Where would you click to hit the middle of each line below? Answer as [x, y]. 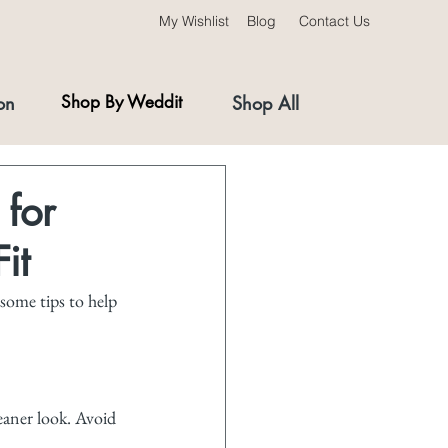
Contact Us [334, 21]
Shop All [265, 103]
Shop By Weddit [121, 102]
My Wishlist [194, 21]
